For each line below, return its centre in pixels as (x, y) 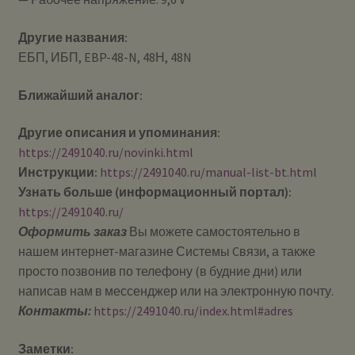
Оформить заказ (72, 232)
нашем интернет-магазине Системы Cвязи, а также (166, 252)
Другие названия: (73, 37)
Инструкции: (57, 172)
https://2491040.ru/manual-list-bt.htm (206, 172)
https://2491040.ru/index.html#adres (193, 311)
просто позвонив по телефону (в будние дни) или (160, 271)
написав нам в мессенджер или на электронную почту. (176, 291)
